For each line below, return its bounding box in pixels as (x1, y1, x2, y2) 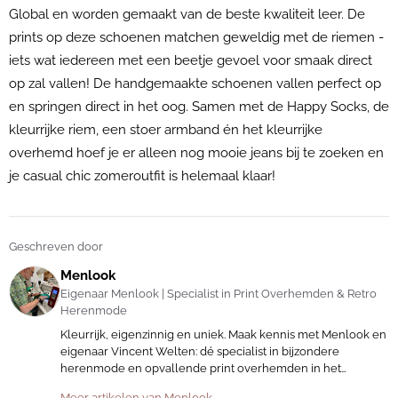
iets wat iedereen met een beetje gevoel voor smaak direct (9, 52, 372, 68)
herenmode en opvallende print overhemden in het (60, 362, 341, 375)
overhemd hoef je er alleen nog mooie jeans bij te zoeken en (9, 145, 384, 161)
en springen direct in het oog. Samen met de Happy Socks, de (9, 99, 389, 115)
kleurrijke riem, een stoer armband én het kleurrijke (9, 122, 322, 138)
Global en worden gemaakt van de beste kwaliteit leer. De (9, 6, 365, 22)
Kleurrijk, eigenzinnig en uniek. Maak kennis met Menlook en (60, 328, 386, 341)
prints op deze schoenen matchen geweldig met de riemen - (9, 29, 384, 45)
